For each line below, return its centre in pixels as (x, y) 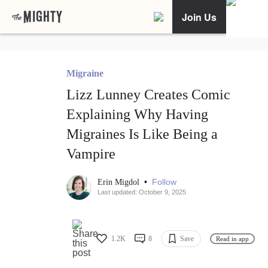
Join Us (199, 17)
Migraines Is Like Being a (142, 134)
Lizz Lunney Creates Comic (148, 95)
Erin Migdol (120, 182)
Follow (164, 182)
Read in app (232, 238)
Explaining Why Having (137, 115)
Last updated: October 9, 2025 (142, 192)
